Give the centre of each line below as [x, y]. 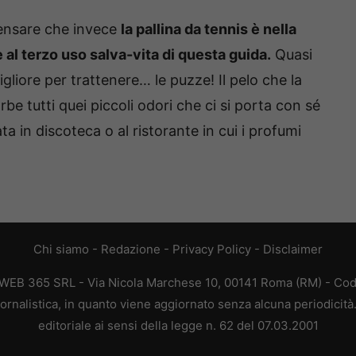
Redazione [131, 250]
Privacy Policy [212, 250]
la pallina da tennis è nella [209, 29]
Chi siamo [61, 250]
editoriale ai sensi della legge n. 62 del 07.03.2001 [178, 326]
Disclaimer [293, 250]
